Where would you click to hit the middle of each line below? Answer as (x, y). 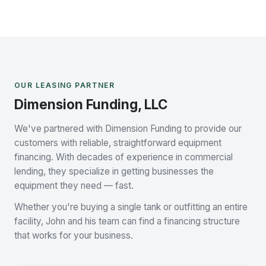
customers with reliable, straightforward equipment (118, 143)
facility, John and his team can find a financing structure (127, 221)
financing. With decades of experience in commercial (123, 157)
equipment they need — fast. (74, 186)
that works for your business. (74, 235)
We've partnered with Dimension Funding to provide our (128, 129)
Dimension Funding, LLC (91, 104)
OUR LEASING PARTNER (65, 85)
